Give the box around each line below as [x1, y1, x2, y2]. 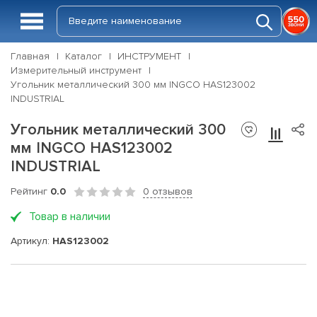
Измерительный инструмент [11, 64, 142, 76]
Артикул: [11, 234, 52, 247]
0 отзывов [143, 185, 192, 197]
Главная [11, 50, 50, 62]
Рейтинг [11, 185, 50, 197]
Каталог [65, 50, 102, 62]
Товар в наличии [29, 209, 110, 224]
